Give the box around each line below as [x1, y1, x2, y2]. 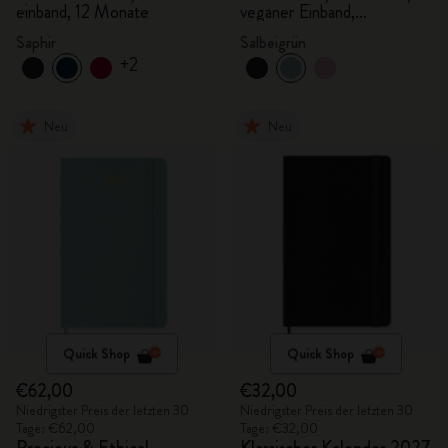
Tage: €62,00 [16, 418, 95, 438]
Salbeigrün [240, 31, 306, 54]
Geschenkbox [240, 17, 335, 43]
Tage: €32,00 [240, 418, 318, 438]
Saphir [16, 31, 56, 54]
